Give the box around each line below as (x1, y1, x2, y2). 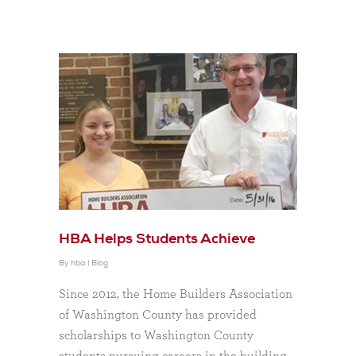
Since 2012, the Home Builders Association (59, 287, 292, 300)
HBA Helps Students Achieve (59, 231, 255, 247)
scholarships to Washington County (59, 328, 253, 342)
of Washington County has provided (59, 308, 257, 321)
